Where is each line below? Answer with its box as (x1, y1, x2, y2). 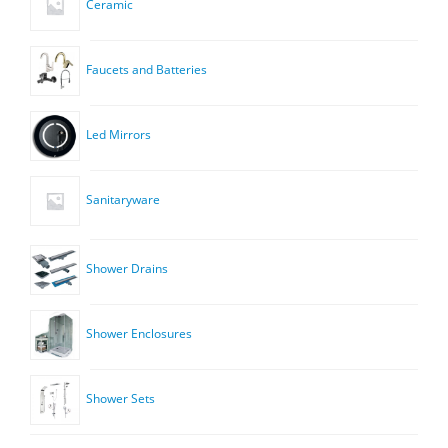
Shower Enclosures (86, 325, 193, 343)
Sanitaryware (86, 191, 161, 209)
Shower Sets (86, 390, 156, 408)
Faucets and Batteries (86, 61, 208, 79)
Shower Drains (86, 260, 169, 278)
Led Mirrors (86, 126, 152, 144)
